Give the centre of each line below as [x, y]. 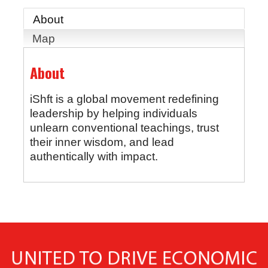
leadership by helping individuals [113, 114]
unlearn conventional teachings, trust [124, 128]
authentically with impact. [94, 157]
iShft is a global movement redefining [124, 99]
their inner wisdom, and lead [102, 142]
